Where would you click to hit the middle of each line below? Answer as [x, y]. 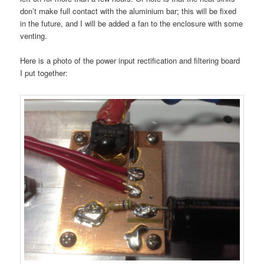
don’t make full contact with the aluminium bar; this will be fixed [128, 11]
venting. [34, 36]
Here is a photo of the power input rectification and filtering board [130, 61]
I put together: [44, 73]
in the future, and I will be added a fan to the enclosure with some [132, 24]
